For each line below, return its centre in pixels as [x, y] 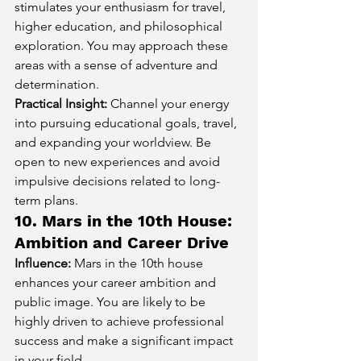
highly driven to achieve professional [121, 321]
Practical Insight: [61, 103]
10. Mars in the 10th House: [126, 220]
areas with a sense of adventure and [118, 64]
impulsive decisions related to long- [117, 180]
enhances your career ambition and [117, 282]
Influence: [43, 263]
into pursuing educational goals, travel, [127, 122]
